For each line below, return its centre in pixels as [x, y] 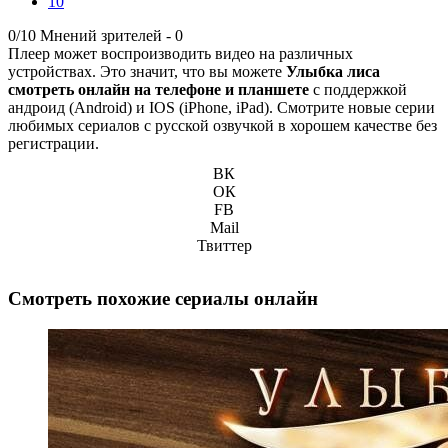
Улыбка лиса [333, 71]
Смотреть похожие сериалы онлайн [163, 299]
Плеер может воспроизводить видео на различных [180, 53]
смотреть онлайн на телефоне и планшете [158, 89]
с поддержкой [358, 89]
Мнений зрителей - [107, 35]
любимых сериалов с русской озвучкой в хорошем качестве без [222, 125]
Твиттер [224, 245]
